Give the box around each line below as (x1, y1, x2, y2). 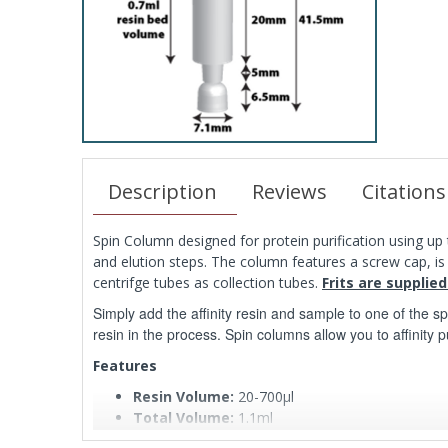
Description (108, 178, 217, 205)
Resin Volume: (133, 387, 234, 406)
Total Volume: (133, 408, 234, 427)
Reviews (252, 178, 327, 205)
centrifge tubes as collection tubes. (93, 273, 322, 292)
